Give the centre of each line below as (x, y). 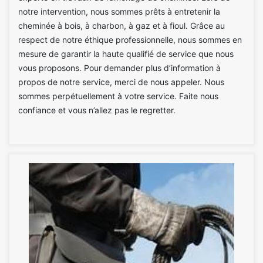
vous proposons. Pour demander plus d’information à (119, 68)
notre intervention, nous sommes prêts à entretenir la (119, 11)
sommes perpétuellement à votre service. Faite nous (118, 96)
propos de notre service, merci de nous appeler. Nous (121, 82)
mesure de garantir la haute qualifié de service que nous (126, 53)
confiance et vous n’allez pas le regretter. (97, 110)
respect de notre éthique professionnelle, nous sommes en (130, 39)
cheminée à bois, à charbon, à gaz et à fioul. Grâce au (122, 25)
